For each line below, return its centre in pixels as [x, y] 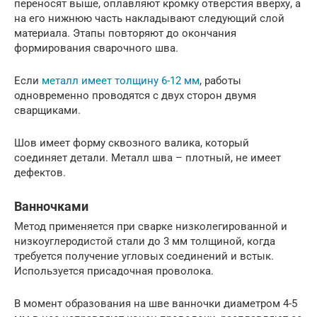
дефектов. [40, 173]
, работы [220, 81]
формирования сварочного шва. [96, 48]
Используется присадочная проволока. [114, 271]
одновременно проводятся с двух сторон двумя [135, 96]
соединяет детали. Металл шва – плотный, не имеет [148, 158]
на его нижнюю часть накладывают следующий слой [149, 19]
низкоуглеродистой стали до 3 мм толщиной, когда [145, 242]
